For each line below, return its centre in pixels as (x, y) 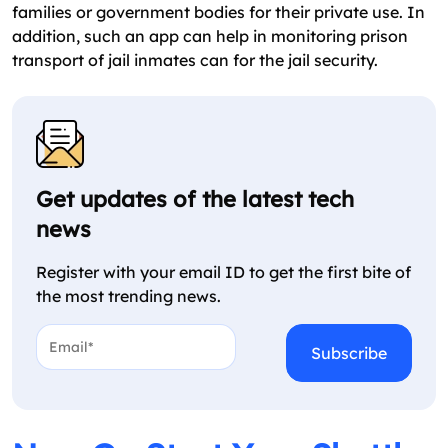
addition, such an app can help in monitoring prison (210, 35)
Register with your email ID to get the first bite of (223, 271)
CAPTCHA (272, 357)
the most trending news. (128, 295)
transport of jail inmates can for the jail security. (195, 59)
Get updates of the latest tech (195, 198)
